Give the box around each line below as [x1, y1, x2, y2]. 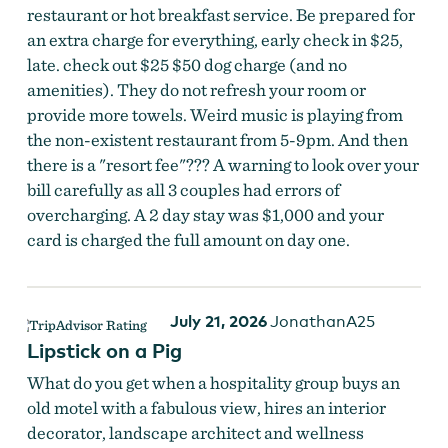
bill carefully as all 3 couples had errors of [26, 178, 340, 200]
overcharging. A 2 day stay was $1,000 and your [26, 203, 384, 225]
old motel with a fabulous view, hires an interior [26, 396, 386, 418]
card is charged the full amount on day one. [26, 228, 350, 250]
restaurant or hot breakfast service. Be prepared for [26, 3, 415, 25]
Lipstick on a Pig [26, 337, 182, 362]
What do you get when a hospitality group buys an [26, 371, 400, 393]
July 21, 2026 [169, 310, 267, 331]
